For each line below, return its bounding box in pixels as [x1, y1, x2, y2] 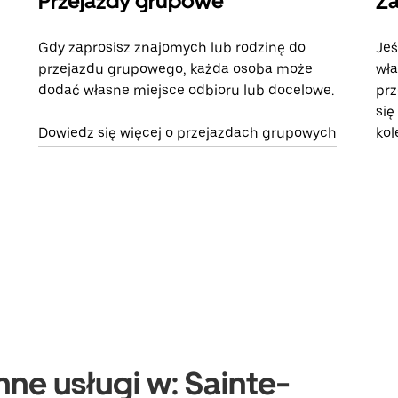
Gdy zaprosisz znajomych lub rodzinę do [38, 39, 306, 57]
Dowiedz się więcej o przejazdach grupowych [38, 124, 338, 142]
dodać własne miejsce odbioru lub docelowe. [38, 82, 335, 99]
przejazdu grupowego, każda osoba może [38, 60, 314, 78]
